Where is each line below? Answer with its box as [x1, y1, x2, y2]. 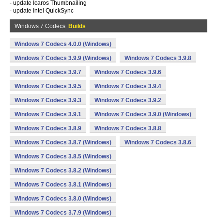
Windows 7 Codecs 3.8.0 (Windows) [15, 195, 111, 202]
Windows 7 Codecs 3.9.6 [94, 69, 161, 76]
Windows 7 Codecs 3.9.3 [15, 97, 81, 104]
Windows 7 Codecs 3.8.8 [94, 125, 161, 132]
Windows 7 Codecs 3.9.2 [94, 97, 161, 104]
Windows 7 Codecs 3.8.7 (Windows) [15, 139, 111, 146]
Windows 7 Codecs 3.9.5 [15, 83, 81, 90]
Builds [68, 23, 86, 30]
